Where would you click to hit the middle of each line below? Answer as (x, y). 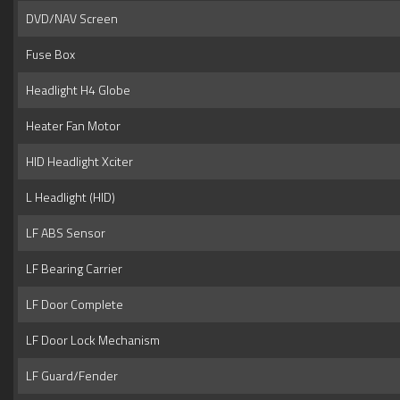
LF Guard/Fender (69, 375)
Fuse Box (48, 54)
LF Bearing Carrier (71, 268)
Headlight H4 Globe (75, 89)
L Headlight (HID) (68, 196)
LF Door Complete (72, 304)
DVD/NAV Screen (69, 18)
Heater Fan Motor (71, 125)
